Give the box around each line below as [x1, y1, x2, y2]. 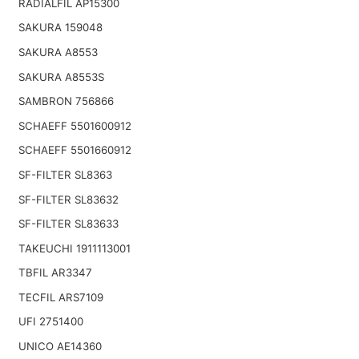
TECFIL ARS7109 [18, 290, 103, 304]
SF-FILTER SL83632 [18, 192, 119, 206]
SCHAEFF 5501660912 [18, 143, 131, 157]
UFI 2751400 [18, 315, 83, 329]
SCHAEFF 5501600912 [18, 119, 131, 132]
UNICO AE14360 [18, 340, 102, 353]
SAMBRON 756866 [18, 95, 114, 108]
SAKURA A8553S [18, 70, 104, 83]
